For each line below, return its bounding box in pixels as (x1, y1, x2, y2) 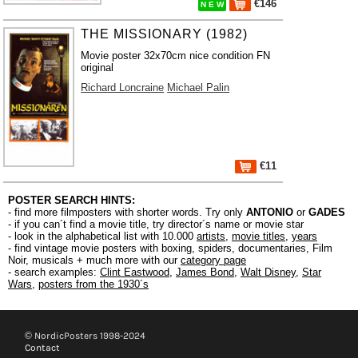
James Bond (176, 266, 234, 278)
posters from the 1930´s (38, 278, 149, 290)
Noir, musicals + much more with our (8, 254, 181, 266)
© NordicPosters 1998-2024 (25, 330, 153, 341)
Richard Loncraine (81, 82, 165, 93)
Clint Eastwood (100, 266, 169, 278)
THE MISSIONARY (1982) (81, 27, 249, 41)
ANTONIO (246, 206, 293, 218)
